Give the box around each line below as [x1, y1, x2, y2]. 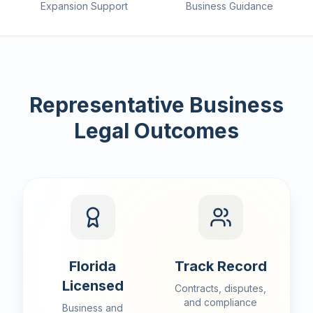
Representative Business [29, 92, 284, 117]
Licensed [61, 277, 124, 294]
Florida [69, 258, 116, 275]
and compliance [184, 296, 257, 308]
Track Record [174, 258, 267, 275]
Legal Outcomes [74, 118, 239, 143]
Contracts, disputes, [175, 282, 266, 294]
